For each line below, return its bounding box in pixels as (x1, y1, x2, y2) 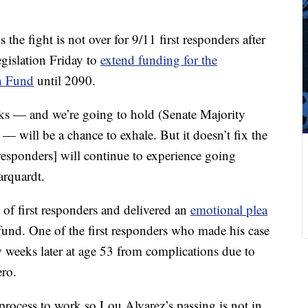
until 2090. (34, 71, 96, 89)
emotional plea (190, 201, 267, 218)
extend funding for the (100, 51, 217, 68)
